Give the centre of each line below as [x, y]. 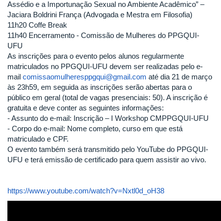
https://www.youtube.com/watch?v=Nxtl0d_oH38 [86, 190]
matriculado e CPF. [38, 139]
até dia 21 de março [179, 76]
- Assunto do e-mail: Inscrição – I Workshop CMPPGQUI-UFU [108, 118]
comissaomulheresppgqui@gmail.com [85, 76]
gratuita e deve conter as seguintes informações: [87, 108]
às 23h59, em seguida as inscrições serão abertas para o [100, 87]
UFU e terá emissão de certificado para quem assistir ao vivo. [107, 159]
